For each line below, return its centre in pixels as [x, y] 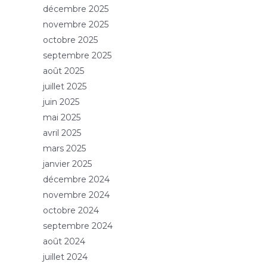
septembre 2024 [78, 226]
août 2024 [64, 242]
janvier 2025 [67, 164]
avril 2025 [62, 133]
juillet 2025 [65, 87]
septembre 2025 [77, 56]
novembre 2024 [76, 195]
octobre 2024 [71, 211]
